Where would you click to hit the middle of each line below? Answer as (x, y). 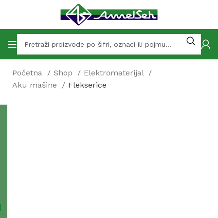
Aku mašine (36, 85)
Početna (28, 73)
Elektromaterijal (115, 73)
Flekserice (87, 85)
